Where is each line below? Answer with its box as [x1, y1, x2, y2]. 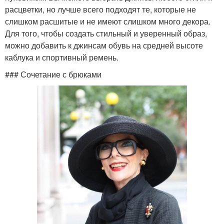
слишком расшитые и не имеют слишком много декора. [5, 15, 210, 27]
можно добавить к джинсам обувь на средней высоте [5, 39, 203, 51]
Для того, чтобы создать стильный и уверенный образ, [5, 27, 207, 39]
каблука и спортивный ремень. [5, 51, 118, 63]
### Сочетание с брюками [5, 68, 101, 80]
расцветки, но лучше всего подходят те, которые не [5, 3, 196, 15]
